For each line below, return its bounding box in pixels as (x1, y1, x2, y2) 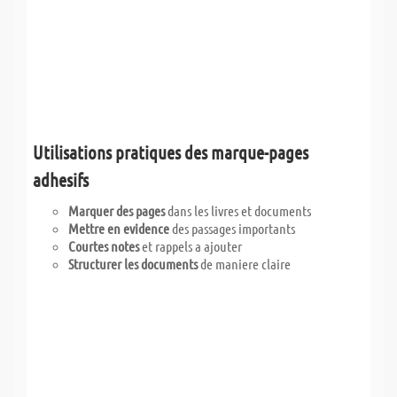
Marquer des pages (68, 201, 165, 219)
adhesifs (33, 167, 89, 191)
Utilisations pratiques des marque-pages (33, 140, 308, 163)
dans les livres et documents (165, 201, 311, 219)
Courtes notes (68, 237, 139, 254)
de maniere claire (198, 254, 291, 272)
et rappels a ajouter (139, 237, 242, 254)
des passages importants (169, 219, 295, 237)
